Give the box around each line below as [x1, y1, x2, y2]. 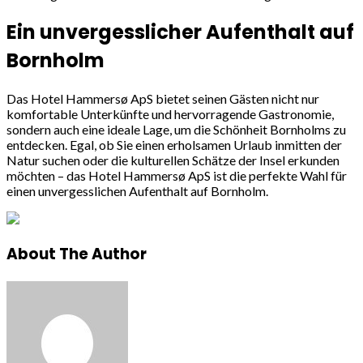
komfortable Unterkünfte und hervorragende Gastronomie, [6, 106, 334, 122]
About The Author [6, 242, 147, 265]
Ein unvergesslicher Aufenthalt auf [6, 19, 354, 46]
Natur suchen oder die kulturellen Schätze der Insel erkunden [6, 152, 340, 169]
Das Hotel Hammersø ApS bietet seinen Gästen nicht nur [6, 91, 319, 107]
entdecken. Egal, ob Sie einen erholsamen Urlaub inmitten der [6, 137, 342, 153]
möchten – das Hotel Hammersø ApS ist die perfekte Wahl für [6, 168, 347, 184]
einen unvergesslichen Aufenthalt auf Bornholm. [6, 183, 268, 199]
